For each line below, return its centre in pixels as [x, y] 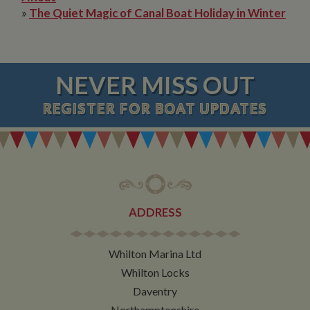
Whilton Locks [155, 272]
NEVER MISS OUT [155, 84]
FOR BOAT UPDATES [192, 108]
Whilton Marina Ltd [155, 253]
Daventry [155, 291]
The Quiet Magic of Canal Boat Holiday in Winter [157, 13]
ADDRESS [155, 212]
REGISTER [79, 108]
